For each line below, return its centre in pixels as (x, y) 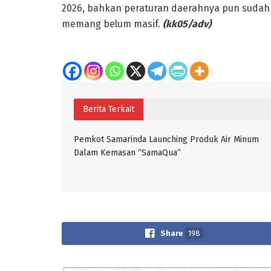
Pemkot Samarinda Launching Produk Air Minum (166, 140)
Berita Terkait (109, 109)
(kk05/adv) (187, 24)
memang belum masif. (112, 24)
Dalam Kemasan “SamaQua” (127, 153)
